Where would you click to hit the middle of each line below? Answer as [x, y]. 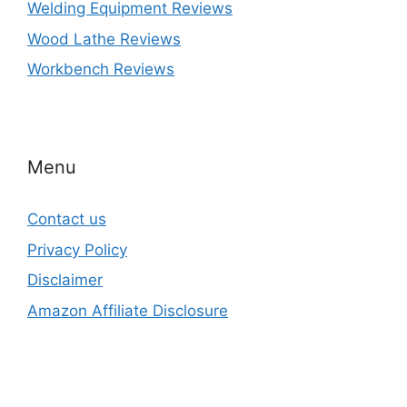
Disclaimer [65, 280]
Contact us [67, 219]
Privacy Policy [77, 249]
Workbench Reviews [101, 69]
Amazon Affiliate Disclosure [128, 310]
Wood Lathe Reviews [104, 39]
